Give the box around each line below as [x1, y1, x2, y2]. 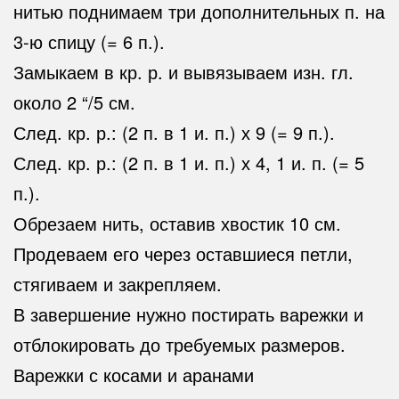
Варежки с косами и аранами [13, 362, 254, 388]
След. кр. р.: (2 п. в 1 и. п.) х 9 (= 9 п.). [13, 119, 335, 146]
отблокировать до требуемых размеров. [13, 331, 346, 358]
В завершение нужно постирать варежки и [13, 301, 363, 328]
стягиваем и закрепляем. [13, 271, 222, 297]
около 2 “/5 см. [13, 89, 135, 116]
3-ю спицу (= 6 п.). [13, 28, 165, 55]
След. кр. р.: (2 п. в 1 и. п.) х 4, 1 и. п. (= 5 [13, 150, 364, 176]
